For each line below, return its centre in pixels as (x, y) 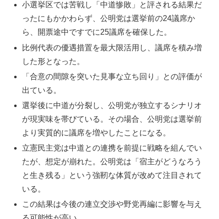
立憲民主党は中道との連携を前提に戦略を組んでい (112, 148)
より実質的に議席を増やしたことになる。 (97, 133)
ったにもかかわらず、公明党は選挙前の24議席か (109, 19)
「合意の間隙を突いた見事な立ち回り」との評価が (112, 76)
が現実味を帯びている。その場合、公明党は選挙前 (112, 119)
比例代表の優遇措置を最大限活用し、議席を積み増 (112, 47)
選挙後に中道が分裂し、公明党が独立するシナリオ (112, 105)
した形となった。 (54, 61)
